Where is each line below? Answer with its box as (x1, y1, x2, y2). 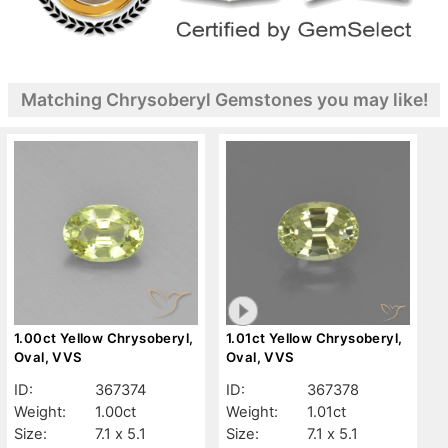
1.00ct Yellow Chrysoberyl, (14, 330, 194, 347)
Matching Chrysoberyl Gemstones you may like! (20, 89, 428, 111)
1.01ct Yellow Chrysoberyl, (226, 330, 403, 347)
